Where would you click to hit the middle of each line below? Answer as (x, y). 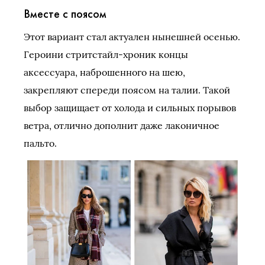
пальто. (40, 143)
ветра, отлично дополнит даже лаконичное (122, 125)
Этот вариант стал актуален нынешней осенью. (132, 36)
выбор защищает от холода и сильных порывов (130, 107)
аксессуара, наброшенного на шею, (104, 72)
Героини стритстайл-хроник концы (106, 54)
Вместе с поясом (65, 13)
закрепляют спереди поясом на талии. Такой (127, 90)
